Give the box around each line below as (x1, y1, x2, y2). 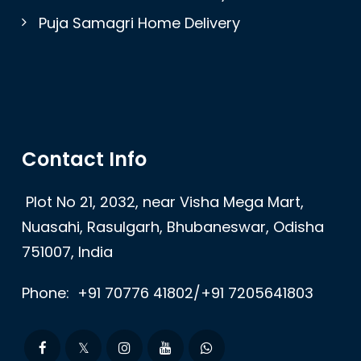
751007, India (22, 242, 113, 263)
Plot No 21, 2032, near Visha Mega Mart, (26, 192, 304, 213)
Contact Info (22, 146, 147, 173)
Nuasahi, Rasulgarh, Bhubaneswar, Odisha (22, 217, 324, 238)
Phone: (22, 283, 73, 304)
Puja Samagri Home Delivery (39, 12, 240, 33)
